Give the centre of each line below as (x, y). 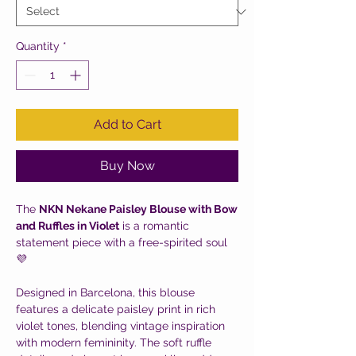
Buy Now (127, 166)
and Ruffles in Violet (68, 226)
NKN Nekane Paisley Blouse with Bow (138, 209)
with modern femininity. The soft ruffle (114, 342)
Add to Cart (127, 124)
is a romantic (154, 226)
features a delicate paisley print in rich (116, 309)
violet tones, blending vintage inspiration (120, 326)
